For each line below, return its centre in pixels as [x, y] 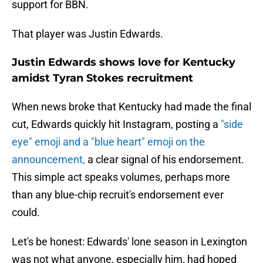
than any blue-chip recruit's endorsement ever [118, 195]
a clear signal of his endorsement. [165, 160]
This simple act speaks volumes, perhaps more [121, 177]
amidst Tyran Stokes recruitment [102, 78]
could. [26, 213]
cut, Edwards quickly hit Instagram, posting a [116, 124]
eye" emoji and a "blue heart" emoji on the [108, 142]
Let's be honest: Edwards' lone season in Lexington [129, 242]
